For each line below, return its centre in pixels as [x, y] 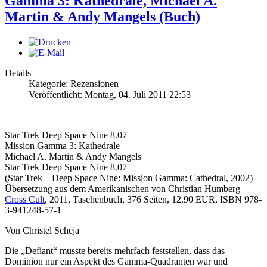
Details [18, 73]
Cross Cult [25, 199]
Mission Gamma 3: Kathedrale [62, 145]
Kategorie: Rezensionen [74, 83]
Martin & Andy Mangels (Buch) [103, 16]
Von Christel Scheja [42, 230]
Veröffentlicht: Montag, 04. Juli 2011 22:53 [110, 94]
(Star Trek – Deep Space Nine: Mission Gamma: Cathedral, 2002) [129, 178]
